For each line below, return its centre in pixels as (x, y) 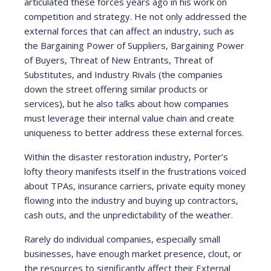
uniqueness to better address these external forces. (134, 132)
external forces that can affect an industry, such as (129, 31)
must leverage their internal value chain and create (129, 118)
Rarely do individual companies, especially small (122, 239)
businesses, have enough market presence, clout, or (133, 253)
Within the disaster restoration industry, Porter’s (126, 157)
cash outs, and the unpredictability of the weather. (129, 215)
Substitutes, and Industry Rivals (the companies (123, 74)
